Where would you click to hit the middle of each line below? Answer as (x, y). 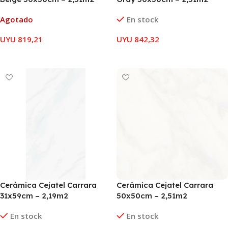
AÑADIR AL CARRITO (153, 54)
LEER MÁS (21, 54)
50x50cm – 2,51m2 (152, 196)
